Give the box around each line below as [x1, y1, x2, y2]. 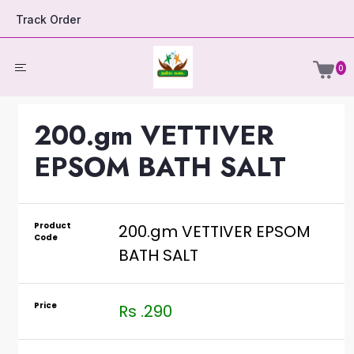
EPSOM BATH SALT [33, 148, 286, 187]
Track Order [16, 13, 81, 26]
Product [33, 220, 71, 232]
